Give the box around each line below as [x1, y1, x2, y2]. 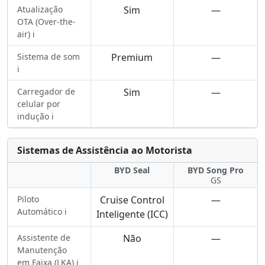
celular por [17, 98, 60, 109]
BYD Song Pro [188, 164, 244, 176]
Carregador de [17, 86, 75, 97]
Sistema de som [17, 51, 80, 62]
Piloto [17, 193, 39, 205]
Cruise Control [99, 193, 164, 206]
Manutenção [17, 244, 67, 256]
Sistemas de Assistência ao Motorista [17, 144, 192, 157]
